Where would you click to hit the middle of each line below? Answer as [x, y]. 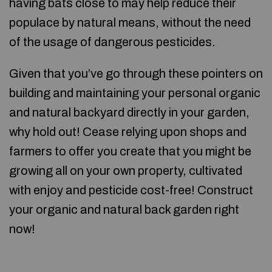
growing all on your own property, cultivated [126, 171]
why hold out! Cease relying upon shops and [128, 132]
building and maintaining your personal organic [135, 93]
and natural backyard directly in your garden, [129, 112]
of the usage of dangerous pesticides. [112, 42]
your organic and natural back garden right [124, 209]
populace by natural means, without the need [130, 22]
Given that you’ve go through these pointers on [136, 73]
